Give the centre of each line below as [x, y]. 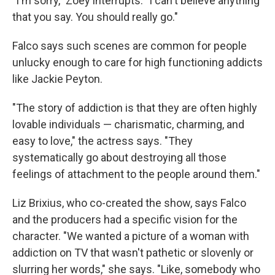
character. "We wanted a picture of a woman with [131, 236]
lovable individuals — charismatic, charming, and [128, 125]
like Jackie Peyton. [57, 79]
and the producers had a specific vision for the [125, 220]
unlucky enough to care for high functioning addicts [137, 63]
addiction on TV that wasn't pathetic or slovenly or [133, 253]
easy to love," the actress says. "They [103, 141]
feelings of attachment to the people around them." [136, 174]
